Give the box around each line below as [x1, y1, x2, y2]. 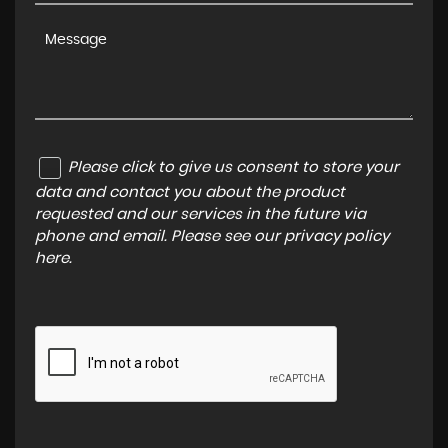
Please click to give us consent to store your [68, 159, 399, 175]
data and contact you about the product [35, 185, 345, 201]
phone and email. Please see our [35, 229, 284, 245]
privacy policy [284, 229, 389, 245]
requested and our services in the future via [35, 207, 366, 223]
